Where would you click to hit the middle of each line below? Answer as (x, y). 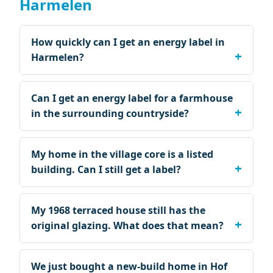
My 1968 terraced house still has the (118, 210)
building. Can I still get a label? (106, 169)
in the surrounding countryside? (110, 113)
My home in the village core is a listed (122, 154)
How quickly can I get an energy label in (128, 42)
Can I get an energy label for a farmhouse (132, 98)
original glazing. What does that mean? (127, 225)
